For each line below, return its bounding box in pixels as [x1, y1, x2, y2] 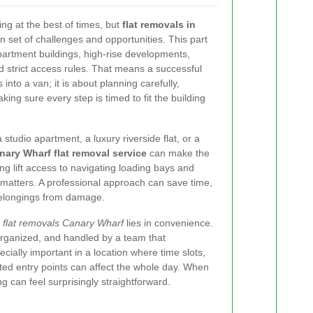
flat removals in [122, 19, 196, 30]
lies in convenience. [124, 217, 213, 228]
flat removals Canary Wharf [3, 217, 124, 228]
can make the [147, 147, 210, 159]
